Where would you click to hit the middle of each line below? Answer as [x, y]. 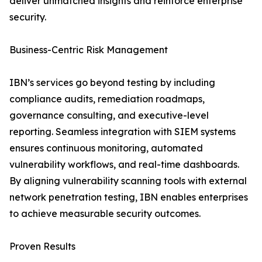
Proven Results [42, 247]
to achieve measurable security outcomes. [105, 214]
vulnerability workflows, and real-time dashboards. [124, 165]
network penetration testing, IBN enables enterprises [129, 197]
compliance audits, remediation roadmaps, [107, 99]
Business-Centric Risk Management [89, 50]
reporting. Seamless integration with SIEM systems [123, 132]
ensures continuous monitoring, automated [106, 148]
